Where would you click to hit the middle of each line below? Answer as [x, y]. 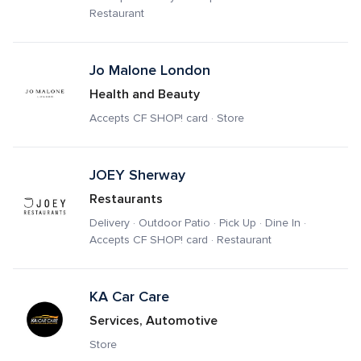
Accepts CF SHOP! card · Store [166, 118]
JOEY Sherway [139, 175]
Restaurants [126, 199]
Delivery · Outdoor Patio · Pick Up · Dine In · [197, 223]
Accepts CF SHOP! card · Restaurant [180, 240]
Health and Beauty [144, 94]
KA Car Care [129, 297]
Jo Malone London [149, 70]
